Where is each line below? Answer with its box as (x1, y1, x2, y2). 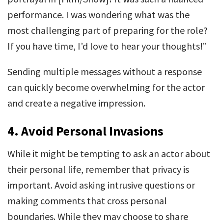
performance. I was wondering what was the (7, 8, 190, 21)
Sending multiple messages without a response (7, 65, 202, 78)
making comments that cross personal (7, 194, 167, 207)
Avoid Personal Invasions (21, 123, 164, 139)
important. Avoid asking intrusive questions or (7, 179, 195, 191)
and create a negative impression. (7, 97, 145, 109)
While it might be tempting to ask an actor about (7, 147, 210, 160)
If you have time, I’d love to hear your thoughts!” (7, 40, 207, 52)
